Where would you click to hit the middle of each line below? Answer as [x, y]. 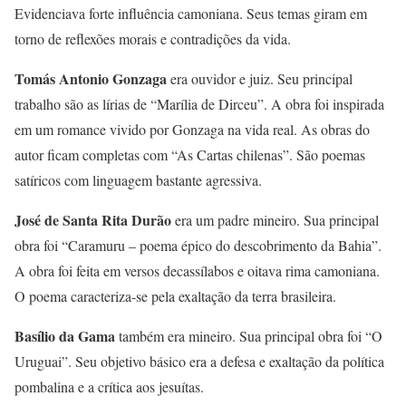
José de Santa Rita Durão [93, 219]
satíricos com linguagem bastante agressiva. [138, 179]
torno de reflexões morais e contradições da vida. [153, 38]
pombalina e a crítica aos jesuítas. [109, 386]
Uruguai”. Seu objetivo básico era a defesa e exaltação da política [199, 361]
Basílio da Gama [65, 335]
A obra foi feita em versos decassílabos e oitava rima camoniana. [197, 270]
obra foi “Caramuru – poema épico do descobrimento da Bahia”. [198, 245]
